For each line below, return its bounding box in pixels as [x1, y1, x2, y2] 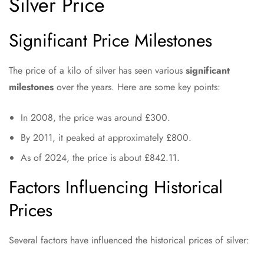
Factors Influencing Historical [9, 174, 223, 200]
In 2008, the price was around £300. [21, 111, 170, 124]
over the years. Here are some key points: [54, 80, 220, 94]
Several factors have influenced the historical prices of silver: [9, 233, 249, 247]
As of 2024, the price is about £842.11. [21, 151, 180, 164]
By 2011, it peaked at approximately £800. [21, 131, 192, 144]
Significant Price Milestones [9, 28, 212, 53]
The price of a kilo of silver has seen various [9, 64, 186, 77]
